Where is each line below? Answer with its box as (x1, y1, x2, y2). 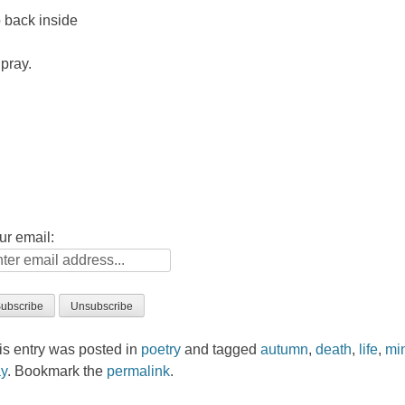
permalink (107, 363, 171, 379)
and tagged (181, 341, 261, 357)
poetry (141, 341, 182, 357)
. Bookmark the (7, 363, 108, 379)
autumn (260, 341, 309, 357)
